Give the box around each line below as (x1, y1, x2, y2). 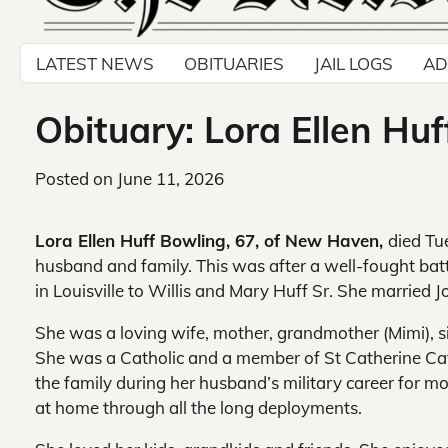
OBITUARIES (184, 52, 284, 74)
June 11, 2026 (117, 168, 224, 190)
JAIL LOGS (314, 52, 393, 74)
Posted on (35, 168, 117, 190)
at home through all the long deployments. (35, 397, 362, 419)
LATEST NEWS (36, 52, 154, 74)
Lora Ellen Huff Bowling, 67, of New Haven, (35, 230, 388, 252)
